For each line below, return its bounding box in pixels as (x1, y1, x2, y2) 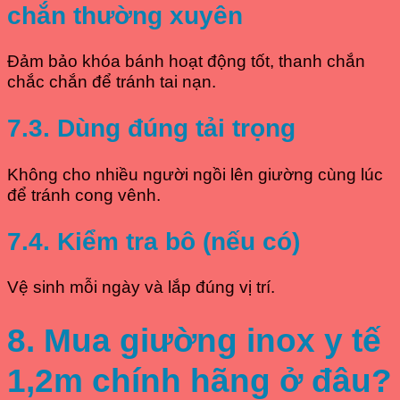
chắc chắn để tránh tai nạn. (7, 72, 216, 92)
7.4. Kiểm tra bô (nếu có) (7, 227, 300, 255)
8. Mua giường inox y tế (7, 321, 381, 359)
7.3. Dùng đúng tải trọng (7, 114, 296, 143)
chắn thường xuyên (7, 2, 243, 30)
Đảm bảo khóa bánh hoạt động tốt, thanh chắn (7, 52, 365, 71)
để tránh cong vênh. (7, 185, 161, 204)
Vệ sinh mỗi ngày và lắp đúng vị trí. (7, 277, 275, 296)
